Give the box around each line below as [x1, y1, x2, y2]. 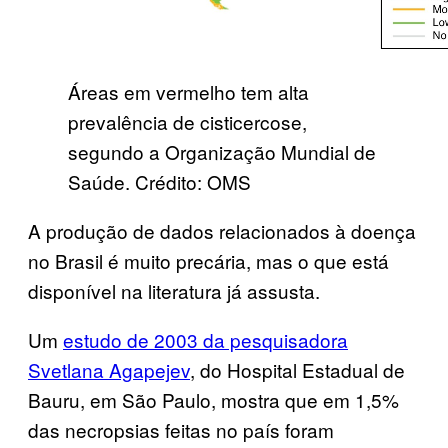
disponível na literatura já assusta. [28, 276, 320, 304]
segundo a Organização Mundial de [68, 137, 376, 165]
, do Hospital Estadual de [190, 355, 405, 383]
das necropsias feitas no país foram [28, 415, 334, 443]
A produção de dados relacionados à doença [28, 216, 416, 244]
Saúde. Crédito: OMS [68, 167, 251, 195]
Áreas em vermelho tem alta [68, 77, 309, 105]
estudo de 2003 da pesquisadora [63, 325, 348, 353]
